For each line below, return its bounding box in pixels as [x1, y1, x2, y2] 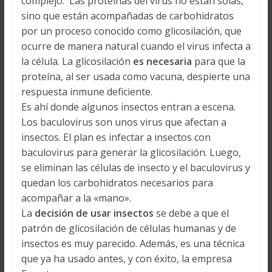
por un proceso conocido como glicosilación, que [21, 24, 242, 38]
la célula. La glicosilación [21, 55, 133, 69]
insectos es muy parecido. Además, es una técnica [21, 237, 245, 251]
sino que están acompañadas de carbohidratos [21, 9, 234, 23]
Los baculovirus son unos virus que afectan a [21, 115, 226, 129]
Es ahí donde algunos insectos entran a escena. [21, 100, 238, 114]
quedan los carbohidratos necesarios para [21, 176, 213, 190]
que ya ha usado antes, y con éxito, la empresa [21, 252, 232, 266]
